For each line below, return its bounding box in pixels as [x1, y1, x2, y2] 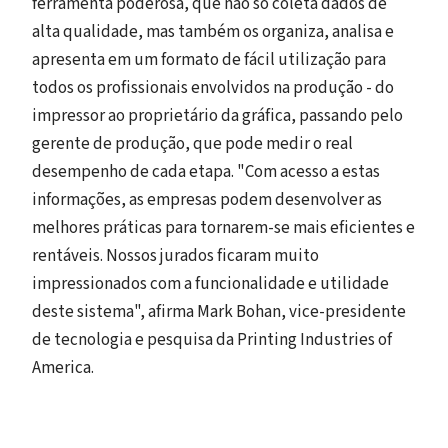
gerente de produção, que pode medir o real [32, 132, 353, 156]
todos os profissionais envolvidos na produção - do [32, 76, 394, 100]
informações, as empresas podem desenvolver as [32, 188, 382, 212]
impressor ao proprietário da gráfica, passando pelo [32, 104, 403, 128]
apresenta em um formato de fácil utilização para [32, 48, 386, 72]
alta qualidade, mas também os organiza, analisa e [32, 20, 394, 44]
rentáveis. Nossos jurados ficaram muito [32, 244, 319, 268]
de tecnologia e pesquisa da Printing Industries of [32, 328, 392, 352]
